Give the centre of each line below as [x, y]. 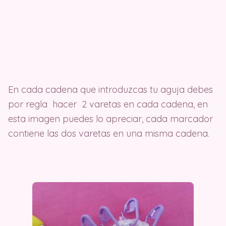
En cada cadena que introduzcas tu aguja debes [110, 89]
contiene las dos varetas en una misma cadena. [109, 133]
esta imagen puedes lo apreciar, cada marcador [110, 119]
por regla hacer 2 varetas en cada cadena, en [108, 104]
